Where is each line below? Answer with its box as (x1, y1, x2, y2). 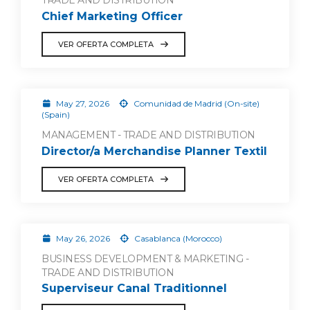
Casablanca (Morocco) (131, 232, 222, 244)
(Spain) (42, 109, 70, 120)
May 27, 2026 (53, 98, 111, 109)
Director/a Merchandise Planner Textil (42, 144, 267, 158)
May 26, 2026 (53, 232, 112, 244)
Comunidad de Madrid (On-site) (131, 98, 259, 109)
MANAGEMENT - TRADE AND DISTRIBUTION (42, 128, 255, 141)
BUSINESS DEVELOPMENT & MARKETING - (42, 252, 248, 265)
